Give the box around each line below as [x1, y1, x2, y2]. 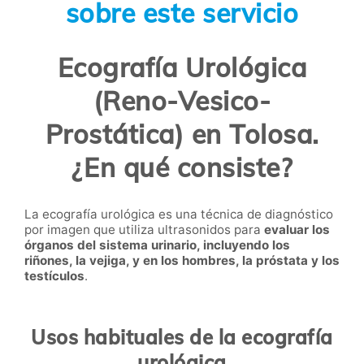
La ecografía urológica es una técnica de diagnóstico [24, 206, 333, 222]
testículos [24, 267, 84, 284]
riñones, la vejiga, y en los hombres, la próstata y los [24, 252, 340, 268]
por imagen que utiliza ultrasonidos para [24, 221, 264, 237]
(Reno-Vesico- [93, 84, 271, 118]
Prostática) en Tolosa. [45, 118, 319, 151]
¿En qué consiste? [71, 151, 293, 184]
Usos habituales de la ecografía [31, 325, 333, 350]
